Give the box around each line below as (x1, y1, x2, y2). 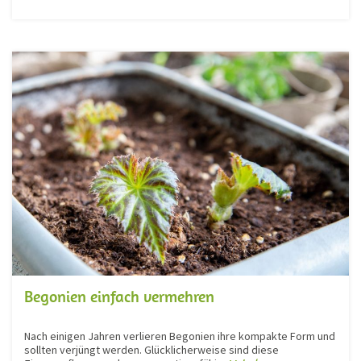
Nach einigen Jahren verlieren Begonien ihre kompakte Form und (24, 329, 335, 344)
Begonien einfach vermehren (24, 286, 214, 307)
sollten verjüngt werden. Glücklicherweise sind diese (24, 342, 279, 358)
